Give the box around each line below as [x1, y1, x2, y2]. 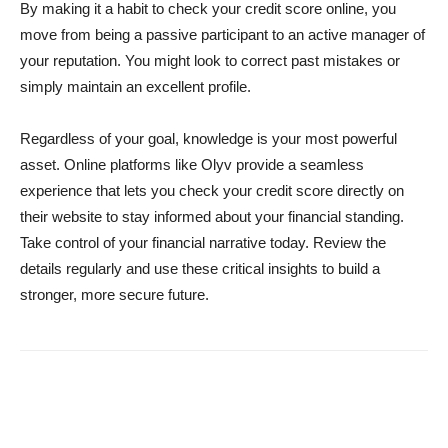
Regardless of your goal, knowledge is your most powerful [20, 130, 397, 147]
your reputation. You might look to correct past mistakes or [20, 52, 400, 69]
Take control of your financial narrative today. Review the [20, 234, 386, 251]
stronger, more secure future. [20, 286, 209, 303]
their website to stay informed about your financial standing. [20, 208, 404, 225]
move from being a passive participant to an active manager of [20, 26, 425, 43]
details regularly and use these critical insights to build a [20, 260, 380, 277]
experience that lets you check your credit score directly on [20, 182, 404, 199]
